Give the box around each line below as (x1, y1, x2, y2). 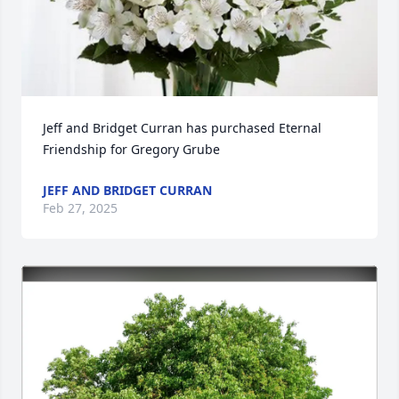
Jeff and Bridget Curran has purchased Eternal (43, 119, 322, 136)
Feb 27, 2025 (43, 199, 118, 216)
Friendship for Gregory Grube (43, 141, 220, 158)
